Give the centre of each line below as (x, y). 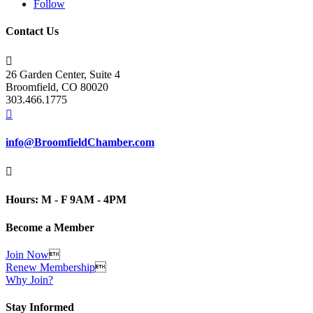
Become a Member (50, 227)
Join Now (27, 254)
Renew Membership (50, 267)
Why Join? (29, 279)
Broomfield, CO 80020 (57, 87)
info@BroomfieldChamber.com (80, 142)
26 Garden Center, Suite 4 (63, 74)
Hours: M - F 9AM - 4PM (66, 200)
